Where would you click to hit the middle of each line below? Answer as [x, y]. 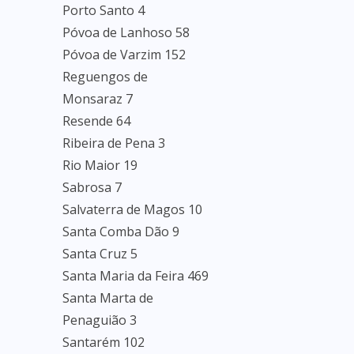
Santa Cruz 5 [100, 254]
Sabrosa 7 [92, 187]
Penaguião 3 [100, 320]
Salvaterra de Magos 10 [132, 209]
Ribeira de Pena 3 [114, 143]
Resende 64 [96, 121]
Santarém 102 [104, 342]
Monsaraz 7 [98, 99]
